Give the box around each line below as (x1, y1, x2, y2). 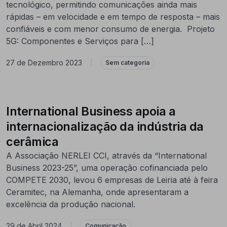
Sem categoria (105, 58, 149, 66)
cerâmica (6, 134, 58, 149)
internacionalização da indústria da (6, 119, 204, 134)
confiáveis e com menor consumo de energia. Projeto (6, 23, 215, 34)
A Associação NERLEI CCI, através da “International (6, 150, 207, 161)
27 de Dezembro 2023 (6, 58, 82, 67)
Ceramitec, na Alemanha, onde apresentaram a (6, 186, 188, 197)
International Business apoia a (6, 103, 175, 119)
